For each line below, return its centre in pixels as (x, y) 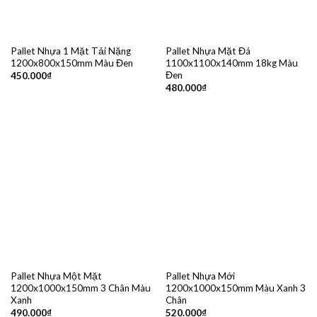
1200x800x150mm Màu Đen (71, 63)
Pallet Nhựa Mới (200, 276)
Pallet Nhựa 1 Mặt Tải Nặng (70, 51)
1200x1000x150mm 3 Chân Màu (80, 288)
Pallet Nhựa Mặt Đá (208, 51)
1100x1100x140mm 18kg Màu (231, 63)
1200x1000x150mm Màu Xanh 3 (235, 288)
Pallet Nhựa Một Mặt (56, 276)
